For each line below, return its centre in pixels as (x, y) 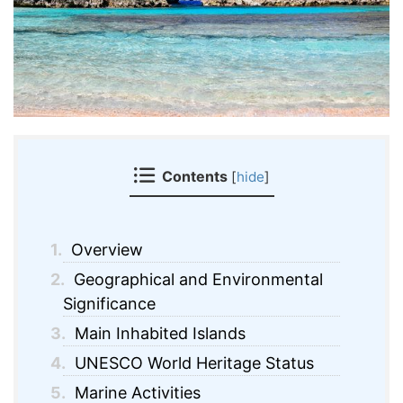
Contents (194, 176)
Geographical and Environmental (196, 280)
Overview (104, 250)
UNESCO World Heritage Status (192, 363)
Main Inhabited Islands (157, 334)
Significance (109, 304)
